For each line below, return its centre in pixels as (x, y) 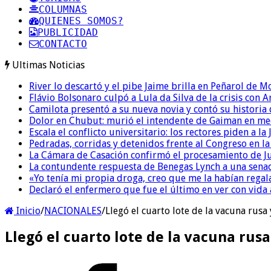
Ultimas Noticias (48, 65)
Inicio (27, 211)
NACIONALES (73, 211)
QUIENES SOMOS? (81, 21)
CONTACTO (63, 44)
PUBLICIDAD (68, 32)
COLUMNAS (63, 9)
